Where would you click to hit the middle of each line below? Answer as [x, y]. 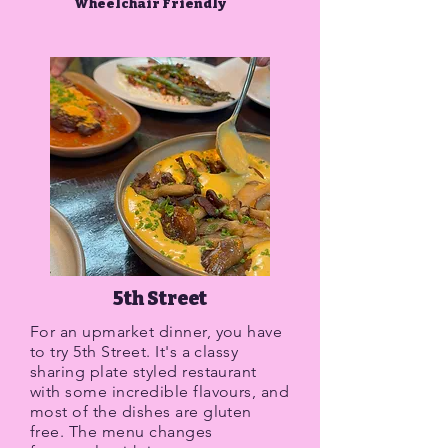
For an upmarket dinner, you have [156, 331]
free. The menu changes [121, 431]
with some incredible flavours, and [160, 391]
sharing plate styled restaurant [143, 371]
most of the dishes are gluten [141, 411]
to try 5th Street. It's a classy [134, 351]
